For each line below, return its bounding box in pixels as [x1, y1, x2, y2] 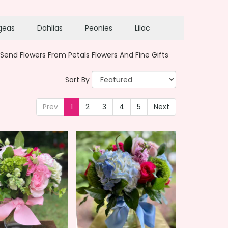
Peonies [84, 22, 112, 33]
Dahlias [37, 22, 63, 33]
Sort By [65, 74, 90, 85]
